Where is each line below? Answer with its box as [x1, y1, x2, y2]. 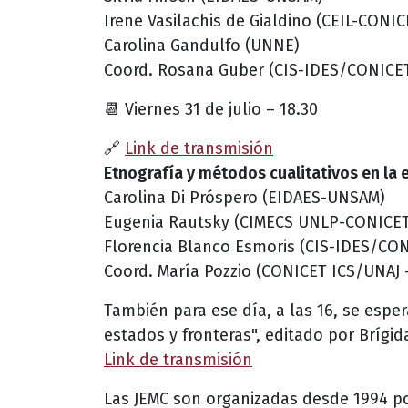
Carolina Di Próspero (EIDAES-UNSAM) [104, 187, 385, 208]
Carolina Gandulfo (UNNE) [104, 35, 300, 56]
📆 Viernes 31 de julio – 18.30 [104, 98, 318, 119]
